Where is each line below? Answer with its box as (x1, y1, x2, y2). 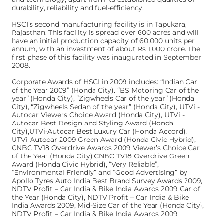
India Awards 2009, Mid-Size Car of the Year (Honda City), (12, 201, 204, 210)
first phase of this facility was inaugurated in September (12, 53, 201, 62)
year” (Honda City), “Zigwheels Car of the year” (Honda (12, 94, 194, 103)
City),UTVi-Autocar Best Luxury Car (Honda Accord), (12, 127, 187, 136)
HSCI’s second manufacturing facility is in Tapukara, (12, 20, 186, 29)
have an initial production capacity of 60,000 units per (12, 36, 195, 45)
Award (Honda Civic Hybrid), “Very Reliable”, (12, 160, 159, 169)
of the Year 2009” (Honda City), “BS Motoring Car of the (12, 86, 199, 94)
